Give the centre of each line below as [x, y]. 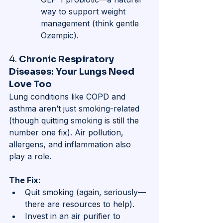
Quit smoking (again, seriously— [85, 192]
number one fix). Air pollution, [67, 133]
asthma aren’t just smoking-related [75, 109]
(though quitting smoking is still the [75, 121]
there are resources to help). [80, 204]
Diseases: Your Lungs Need [73, 72]
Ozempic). [60, 36]
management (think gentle [91, 24]
